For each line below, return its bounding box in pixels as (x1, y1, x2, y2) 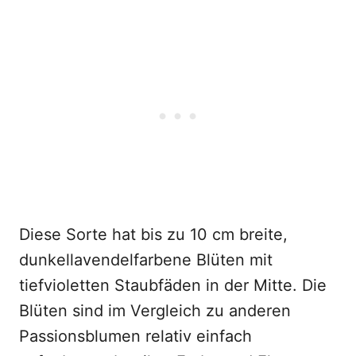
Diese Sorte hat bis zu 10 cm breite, (19, 225, 288, 244)
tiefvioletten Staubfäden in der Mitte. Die (19, 276, 327, 295)
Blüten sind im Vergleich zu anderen (19, 301, 291, 320)
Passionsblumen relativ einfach (19, 327, 252, 346)
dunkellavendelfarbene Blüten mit (19, 250, 273, 269)
